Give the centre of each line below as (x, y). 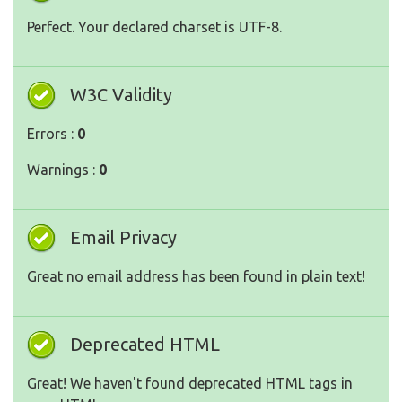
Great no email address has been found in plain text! (196, 277)
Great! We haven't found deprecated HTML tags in (190, 384)
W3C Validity (121, 95)
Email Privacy (123, 238)
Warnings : (63, 170)
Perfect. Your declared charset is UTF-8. (154, 27)
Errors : (52, 134)
